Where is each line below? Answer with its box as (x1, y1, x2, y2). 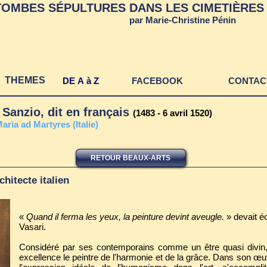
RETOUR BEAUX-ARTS (91, 154, 170, 162)
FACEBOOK (131, 76, 183, 86)
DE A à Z (63, 76, 99, 86)
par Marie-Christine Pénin (129, 15, 236, 25)
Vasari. (18, 222, 46, 232)
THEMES (5, 75, 45, 85)
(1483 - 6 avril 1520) (132, 108, 212, 118)
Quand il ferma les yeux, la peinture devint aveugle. (26, 212, 224, 222)
